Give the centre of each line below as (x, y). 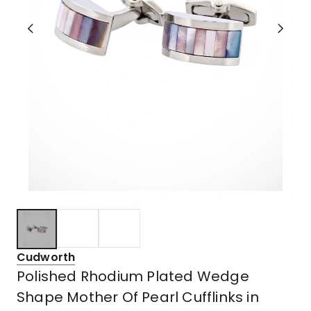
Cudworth (46, 257)
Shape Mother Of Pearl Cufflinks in (138, 297)
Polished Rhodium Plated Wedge (133, 276)
